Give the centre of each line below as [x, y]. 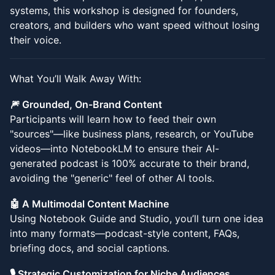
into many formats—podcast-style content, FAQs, [125, 233]
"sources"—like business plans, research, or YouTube [132, 134]
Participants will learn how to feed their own [113, 119]
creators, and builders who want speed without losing [135, 25]
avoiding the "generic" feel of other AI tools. [112, 178]
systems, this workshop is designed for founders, [124, 10]
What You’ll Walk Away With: [76, 79]
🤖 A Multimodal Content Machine [89, 204]
